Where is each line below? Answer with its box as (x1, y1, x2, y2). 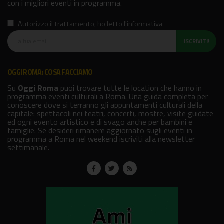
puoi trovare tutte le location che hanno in (58, 81, 202, 94)
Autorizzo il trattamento (16, 18, 94, 30)
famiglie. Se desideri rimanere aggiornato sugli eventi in (7, 124, 192, 136)
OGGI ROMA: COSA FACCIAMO (7, 66, 93, 78)
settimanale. (7, 141, 49, 153)
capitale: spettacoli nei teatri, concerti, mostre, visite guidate (7, 107, 213, 119)
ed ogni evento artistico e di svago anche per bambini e (7, 115, 192, 128)
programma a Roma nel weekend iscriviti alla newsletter (7, 132, 195, 145)
